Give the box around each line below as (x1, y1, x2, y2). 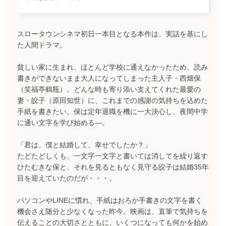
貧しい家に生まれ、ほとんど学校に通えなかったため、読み (17, 63, 208, 71)
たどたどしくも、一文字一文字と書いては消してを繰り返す (17, 152, 208, 160)
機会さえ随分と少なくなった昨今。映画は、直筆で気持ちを (17, 207, 208, 215)
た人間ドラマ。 (17, 41, 67, 49)
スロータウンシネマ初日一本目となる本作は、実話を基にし (17, 30, 208, 38)
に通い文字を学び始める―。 (17, 119, 109, 127)
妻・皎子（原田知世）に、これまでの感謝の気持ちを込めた (17, 96, 208, 104)
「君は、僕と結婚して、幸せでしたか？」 (17, 141, 151, 149)
